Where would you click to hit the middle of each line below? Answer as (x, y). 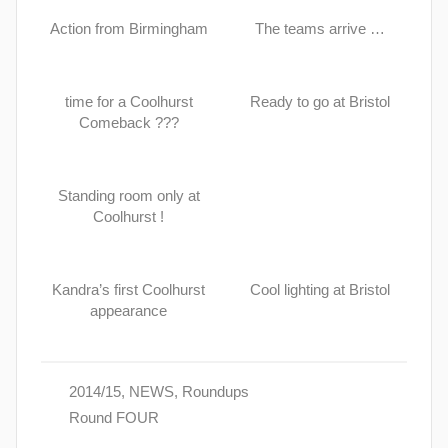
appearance (128, 311)
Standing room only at (128, 196)
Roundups (215, 392)
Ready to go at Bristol (319, 102)
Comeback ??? (128, 123)
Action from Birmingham (128, 29)
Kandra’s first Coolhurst (128, 290)
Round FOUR (113, 418)
